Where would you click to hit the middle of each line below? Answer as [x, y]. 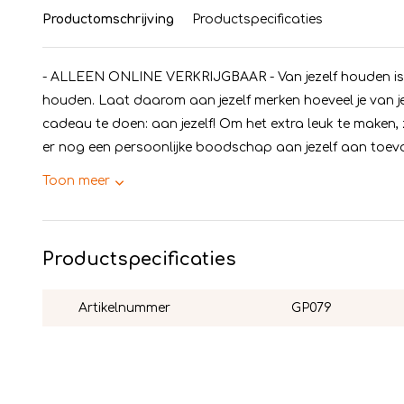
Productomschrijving [108, 19]
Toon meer [76, 181]
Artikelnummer [124, 308]
